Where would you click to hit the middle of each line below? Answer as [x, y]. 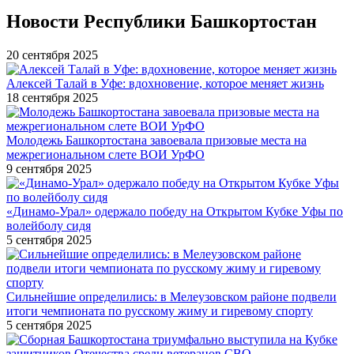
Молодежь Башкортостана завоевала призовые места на [156, 140]
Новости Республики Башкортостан [162, 21]
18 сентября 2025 [52, 97]
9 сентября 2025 [49, 168]
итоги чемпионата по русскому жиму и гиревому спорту [160, 311]
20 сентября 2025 [52, 55]
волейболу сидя [49, 225]
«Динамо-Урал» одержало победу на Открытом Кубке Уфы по [175, 211]
